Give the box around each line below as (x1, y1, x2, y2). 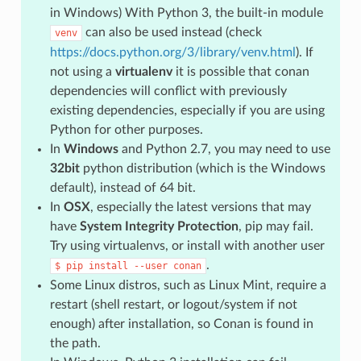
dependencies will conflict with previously (49, 84, 287, 98)
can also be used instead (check (81, 25, 262, 39)
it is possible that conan (172, 64, 309, 78)
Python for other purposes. (49, 122, 203, 136)
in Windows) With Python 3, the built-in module (49, 6, 323, 19)
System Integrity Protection (79, 219, 239, 233)
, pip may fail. (238, 219, 313, 233)
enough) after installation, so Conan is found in (49, 317, 313, 330)
